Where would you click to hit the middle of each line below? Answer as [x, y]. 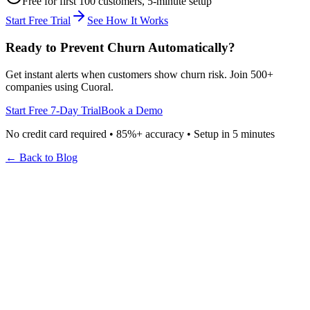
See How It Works [128, 21]
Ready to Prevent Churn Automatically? [120, 47]
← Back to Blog [42, 157]
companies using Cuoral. [60, 86]
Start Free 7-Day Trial [53, 110]
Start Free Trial [38, 21]
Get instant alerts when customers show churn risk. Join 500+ [139, 74]
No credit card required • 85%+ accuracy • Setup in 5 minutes [140, 134]
